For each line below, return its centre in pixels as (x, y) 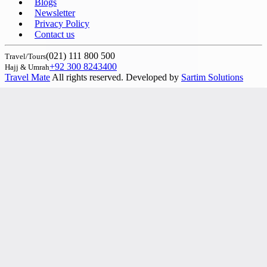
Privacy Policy (62, 23)
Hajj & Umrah (27, 67)
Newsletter (55, 13)
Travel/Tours (25, 56)
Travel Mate (27, 77)
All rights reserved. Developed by (116, 77)
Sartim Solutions (212, 77)
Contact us (55, 34)
